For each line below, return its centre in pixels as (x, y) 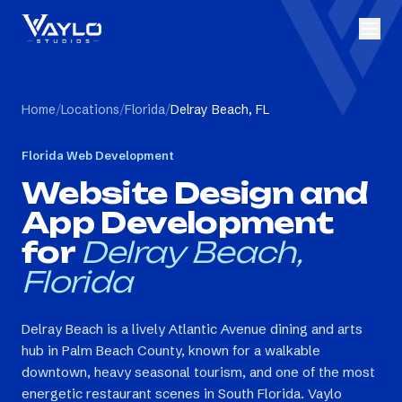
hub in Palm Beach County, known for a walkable (171, 350)
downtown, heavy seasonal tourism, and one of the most (198, 372)
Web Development (119, 155)
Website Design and (195, 193)
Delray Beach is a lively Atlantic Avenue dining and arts (192, 329)
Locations (90, 109)
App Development (178, 223)
